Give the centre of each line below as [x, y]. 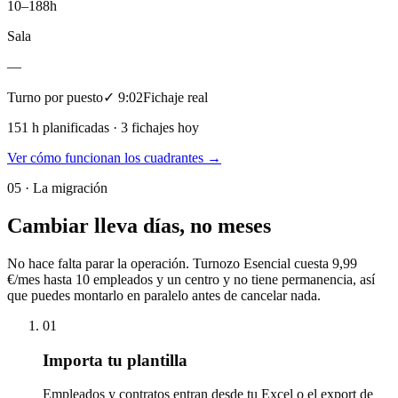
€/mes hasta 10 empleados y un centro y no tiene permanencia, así [191, 279]
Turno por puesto [55, 98]
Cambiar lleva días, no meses [139, 225]
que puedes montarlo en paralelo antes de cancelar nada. [164, 295]
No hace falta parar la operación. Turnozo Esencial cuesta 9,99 [182, 263]
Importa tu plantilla [115, 360]
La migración [70, 188]
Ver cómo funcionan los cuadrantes [105, 158]
